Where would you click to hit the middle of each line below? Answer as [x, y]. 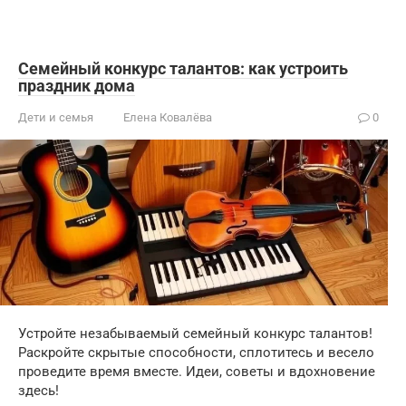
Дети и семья [56, 117]
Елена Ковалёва [168, 117]
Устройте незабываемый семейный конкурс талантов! [195, 334]
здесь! [39, 391]
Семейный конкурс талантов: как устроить [183, 68]
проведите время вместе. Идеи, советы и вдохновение [197, 372]
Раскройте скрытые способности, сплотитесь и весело [196, 353]
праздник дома [77, 85]
